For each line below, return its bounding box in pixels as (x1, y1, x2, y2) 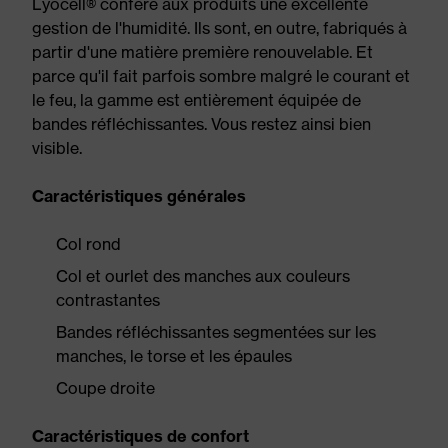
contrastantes (56, 290, 160, 310)
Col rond (56, 234, 121, 254)
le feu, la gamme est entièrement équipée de (32, 90, 361, 110)
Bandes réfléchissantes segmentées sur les (56, 322, 376, 342)
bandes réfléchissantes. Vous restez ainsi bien (32, 114, 371, 134)
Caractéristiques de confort (32, 426, 249, 446)
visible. (32, 138, 82, 158)
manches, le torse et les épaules (56, 346, 292, 366)
